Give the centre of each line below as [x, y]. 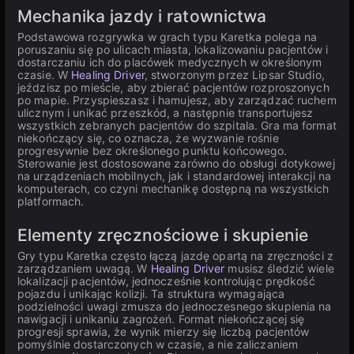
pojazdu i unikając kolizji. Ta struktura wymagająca [151, 294]
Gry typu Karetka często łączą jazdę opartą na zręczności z [175, 256]
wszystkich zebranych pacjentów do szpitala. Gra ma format [177, 125]
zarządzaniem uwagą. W [84, 268]
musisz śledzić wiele [279, 268]
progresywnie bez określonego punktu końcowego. [153, 151]
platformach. [51, 201]
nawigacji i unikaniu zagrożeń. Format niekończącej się [161, 319]
